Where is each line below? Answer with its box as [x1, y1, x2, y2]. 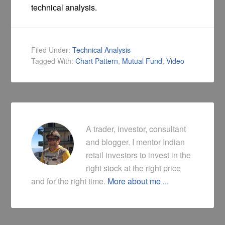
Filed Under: [31, 44, 73, 55]
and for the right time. [31, 175, 108, 187]
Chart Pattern [75, 55, 119, 66]
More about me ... [107, 175, 169, 187]
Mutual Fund [122, 55, 163, 66]
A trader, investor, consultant [86, 123, 186, 135]
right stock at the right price [86, 162, 181, 174]
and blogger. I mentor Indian [86, 136, 185, 148]
